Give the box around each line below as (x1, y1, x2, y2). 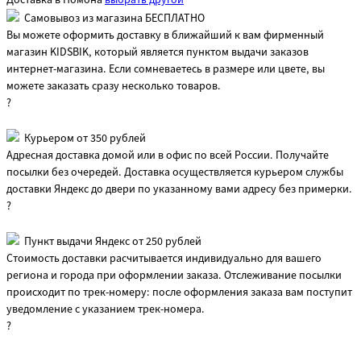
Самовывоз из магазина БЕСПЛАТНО (24, 10, 205, 27)
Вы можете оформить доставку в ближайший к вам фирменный (6, 27, 324, 44)
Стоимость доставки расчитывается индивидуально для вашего (6, 251, 322, 268)
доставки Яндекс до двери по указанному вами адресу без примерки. (6, 181, 352, 198)
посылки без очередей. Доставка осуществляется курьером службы (6, 164, 343, 181)
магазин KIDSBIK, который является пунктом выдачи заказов (6, 44, 309, 61)
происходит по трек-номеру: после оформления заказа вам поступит (6, 284, 352, 301)
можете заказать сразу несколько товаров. (6, 78, 221, 95)
